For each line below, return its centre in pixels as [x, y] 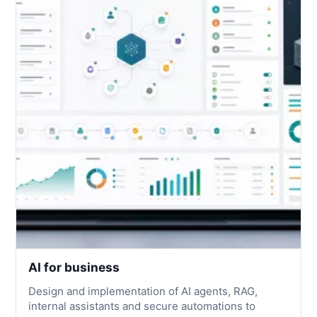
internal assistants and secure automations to [142, 306]
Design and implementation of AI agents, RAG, [143, 292]
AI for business [74, 267]
